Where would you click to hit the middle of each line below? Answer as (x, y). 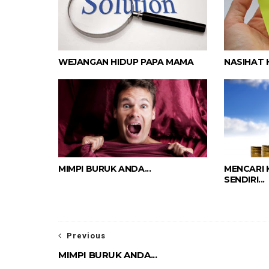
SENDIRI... (244, 180)
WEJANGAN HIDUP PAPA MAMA (126, 62)
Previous (86, 236)
